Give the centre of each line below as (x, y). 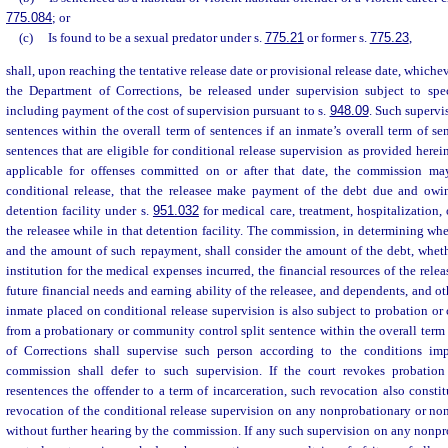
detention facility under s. (79, 211)
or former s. (336, 37)
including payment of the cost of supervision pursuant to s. (168, 111)
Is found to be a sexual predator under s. (156, 37)
